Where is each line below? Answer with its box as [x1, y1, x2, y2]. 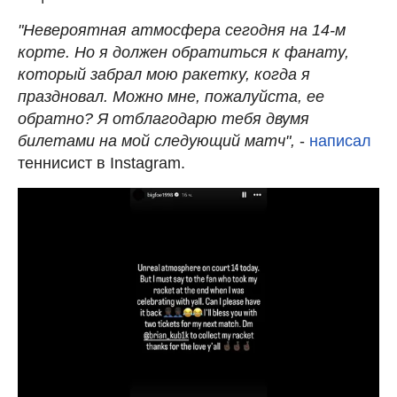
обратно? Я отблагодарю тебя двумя [18, 109, 309, 128]
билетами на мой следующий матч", [18, 131, 300, 150]
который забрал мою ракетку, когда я [18, 65, 310, 83]
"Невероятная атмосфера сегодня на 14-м [18, 20, 346, 39]
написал [309, 131, 371, 150]
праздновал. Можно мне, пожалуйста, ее [18, 87, 324, 105]
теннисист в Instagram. [18, 153, 185, 172]
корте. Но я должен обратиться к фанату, [18, 43, 349, 61]
